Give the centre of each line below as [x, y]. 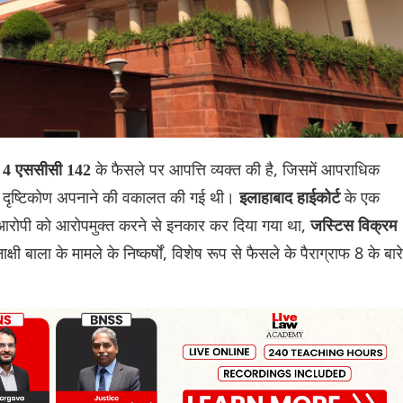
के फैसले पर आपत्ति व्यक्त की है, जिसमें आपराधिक [237, 169]
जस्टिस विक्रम [354, 225]
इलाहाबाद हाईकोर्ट [292, 197]
